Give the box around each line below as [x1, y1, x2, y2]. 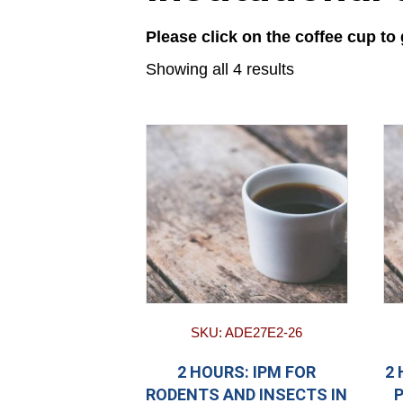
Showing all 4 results [146, 60, 294, 79]
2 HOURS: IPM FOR [177, 363, 317, 382]
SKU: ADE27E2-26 [191, 325, 303, 341]
